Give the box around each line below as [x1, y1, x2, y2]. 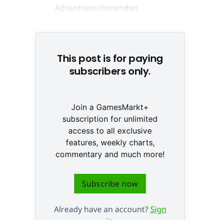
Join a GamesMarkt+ [71, 102, 149, 112]
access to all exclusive [68, 125, 152, 136]
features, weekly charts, [65, 137, 155, 147]
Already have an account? [54, 203, 150, 215]
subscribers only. [69, 64, 151, 78]
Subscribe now [82, 178, 138, 189]
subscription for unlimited [62, 113, 158, 124]
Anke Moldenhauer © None [62, 14, 158, 24]
